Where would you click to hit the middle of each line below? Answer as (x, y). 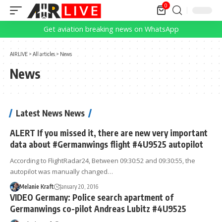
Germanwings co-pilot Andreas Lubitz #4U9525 (98, 209)
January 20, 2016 (79, 187)
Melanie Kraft (36, 187)
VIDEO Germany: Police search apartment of (92, 197)
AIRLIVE (19, 54)
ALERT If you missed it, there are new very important (109, 133)
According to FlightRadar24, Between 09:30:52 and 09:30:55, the (103, 161)
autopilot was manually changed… (61, 171)
